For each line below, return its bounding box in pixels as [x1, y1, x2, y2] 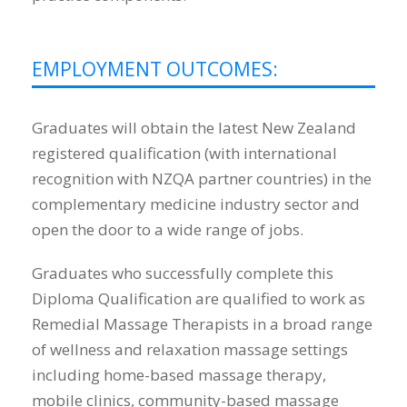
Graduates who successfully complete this [32, 263, 333, 284]
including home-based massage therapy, [32, 364, 326, 386]
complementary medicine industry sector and [32, 194, 360, 215]
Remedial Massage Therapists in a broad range [32, 313, 372, 335]
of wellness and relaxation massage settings [32, 339, 348, 361]
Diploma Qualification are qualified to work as [32, 288, 365, 310]
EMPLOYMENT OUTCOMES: [32, 56, 278, 83]
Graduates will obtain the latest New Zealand [32, 117, 356, 139]
